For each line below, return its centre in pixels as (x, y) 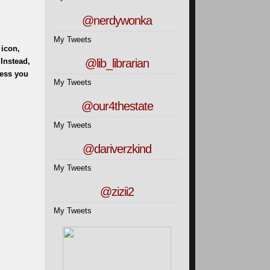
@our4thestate (117, 106)
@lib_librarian (117, 63)
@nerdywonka (117, 20)
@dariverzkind (117, 149)
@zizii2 (117, 191)
